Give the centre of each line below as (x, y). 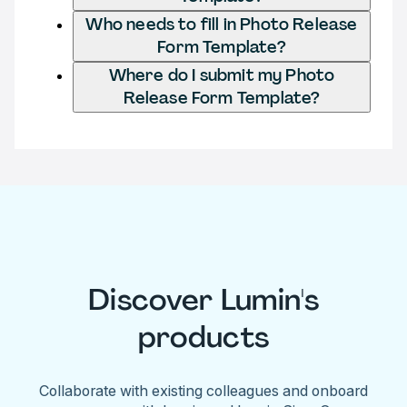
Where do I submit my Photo (222, 75)
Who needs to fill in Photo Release (222, 24)
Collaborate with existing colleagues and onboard (203, 390)
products (203, 338)
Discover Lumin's (203, 300)
